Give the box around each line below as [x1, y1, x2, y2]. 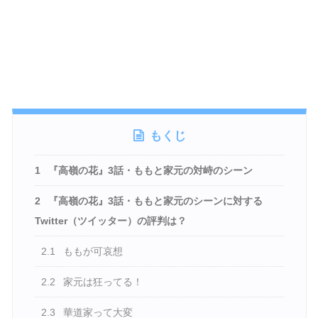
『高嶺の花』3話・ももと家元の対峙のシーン [45, 165, 253, 177]
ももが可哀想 [60, 246, 124, 258]
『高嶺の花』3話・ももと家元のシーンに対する [45, 195, 263, 207]
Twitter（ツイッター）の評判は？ [34, 215, 187, 227]
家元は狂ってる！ [60, 276, 143, 288]
